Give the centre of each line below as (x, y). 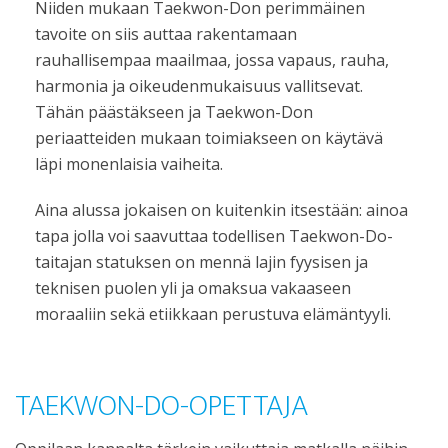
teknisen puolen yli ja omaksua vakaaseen (193, 288)
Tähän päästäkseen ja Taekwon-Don (174, 112)
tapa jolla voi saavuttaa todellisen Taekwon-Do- (214, 236)
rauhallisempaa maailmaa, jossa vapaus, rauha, (212, 60)
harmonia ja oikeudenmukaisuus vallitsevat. (199, 86)
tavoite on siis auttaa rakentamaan (166, 34)
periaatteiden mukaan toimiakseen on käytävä (209, 138)
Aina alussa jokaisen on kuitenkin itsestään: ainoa (221, 210)
